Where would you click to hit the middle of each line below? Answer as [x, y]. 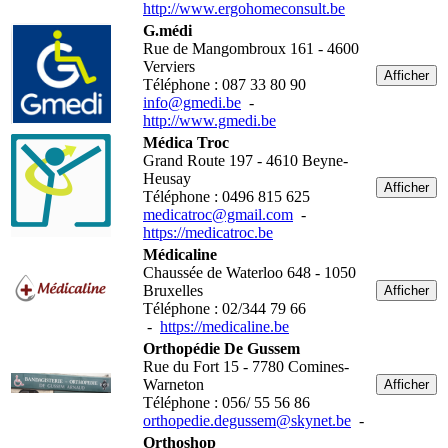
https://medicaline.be [224, 327]
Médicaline [180, 255]
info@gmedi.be [192, 103]
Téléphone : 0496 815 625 [226, 197]
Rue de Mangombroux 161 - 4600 [251, 49]
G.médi [167, 31]
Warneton [173, 385]
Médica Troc [186, 143]
